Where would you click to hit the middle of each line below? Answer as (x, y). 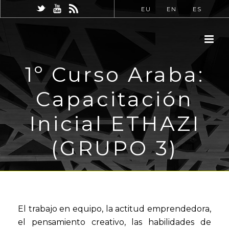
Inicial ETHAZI (114, 123)
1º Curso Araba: (114, 74)
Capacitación (114, 99)
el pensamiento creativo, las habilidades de (114, 222)
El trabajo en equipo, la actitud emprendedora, (114, 209)
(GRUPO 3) (114, 148)
